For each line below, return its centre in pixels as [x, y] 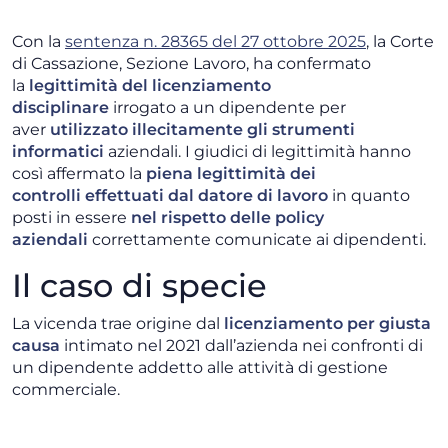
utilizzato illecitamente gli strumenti [202, 130]
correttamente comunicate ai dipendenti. [257, 240]
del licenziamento [196, 86]
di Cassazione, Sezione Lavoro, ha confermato [191, 64]
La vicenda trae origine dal [116, 324]
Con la [38, 42]
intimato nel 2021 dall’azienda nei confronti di [241, 346]
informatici [58, 152]
